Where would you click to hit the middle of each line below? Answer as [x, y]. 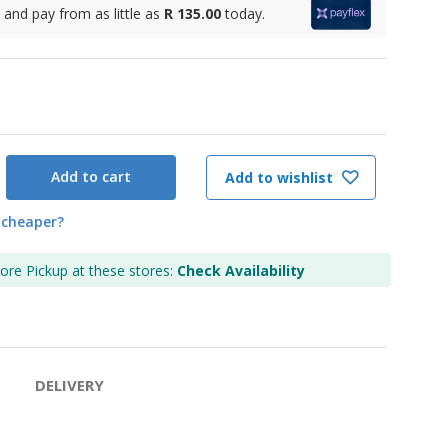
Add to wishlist [280, 177]
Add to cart [91, 177]
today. [245, 13]
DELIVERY [69, 384]
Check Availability [241, 270]
